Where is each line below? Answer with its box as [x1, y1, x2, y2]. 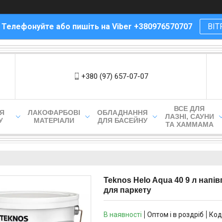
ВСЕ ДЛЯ [174, 105, 205, 112]
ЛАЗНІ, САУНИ [165, 112, 214, 120]
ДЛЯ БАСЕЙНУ [97, 116, 148, 124]
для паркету [104, 186, 151, 194]
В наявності [104, 211, 142, 219]
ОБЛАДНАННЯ [97, 109, 148, 116]
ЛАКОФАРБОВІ [28, 109, 80, 116]
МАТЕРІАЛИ [34, 116, 74, 124]
